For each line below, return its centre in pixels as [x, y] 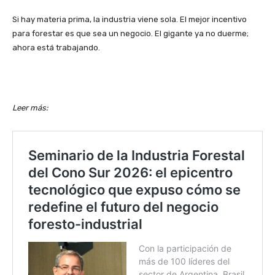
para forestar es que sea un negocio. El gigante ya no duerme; [130, 33]
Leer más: [31, 107]
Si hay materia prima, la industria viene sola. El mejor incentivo [130, 19]
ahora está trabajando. [56, 47]
